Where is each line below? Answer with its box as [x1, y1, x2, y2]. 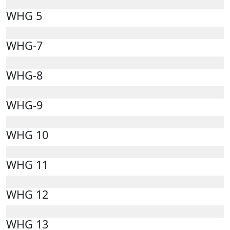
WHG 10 [6, 127, 48, 142]
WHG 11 [6, 157, 48, 172]
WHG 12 [6, 186, 48, 202]
